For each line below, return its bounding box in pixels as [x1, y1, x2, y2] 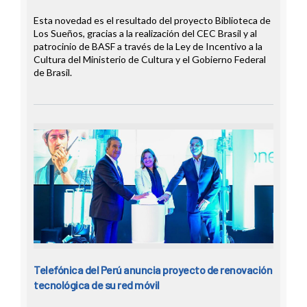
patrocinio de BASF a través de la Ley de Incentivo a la [34, 40, 262, 53]
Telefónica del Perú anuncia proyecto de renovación [34, 263, 272, 277]
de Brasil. [34, 66, 72, 79]
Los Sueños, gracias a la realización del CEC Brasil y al [34, 27, 257, 40]
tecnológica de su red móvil [34, 278, 160, 292]
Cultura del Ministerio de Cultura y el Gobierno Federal [34, 53, 266, 66]
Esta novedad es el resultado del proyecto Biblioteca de [34, 14, 271, 27]
